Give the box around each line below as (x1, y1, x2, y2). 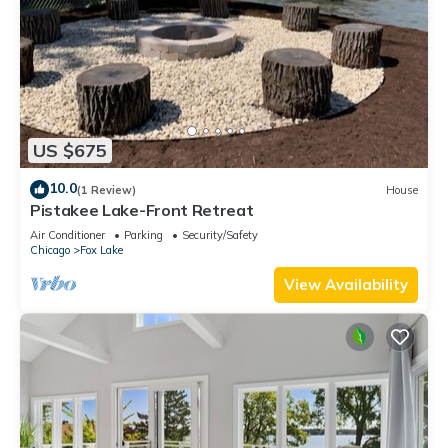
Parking (124, 228, 163, 243)
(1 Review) (77, 182, 136, 197)
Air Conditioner (30, 228, 105, 243)
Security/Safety (182, 228, 258, 243)
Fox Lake (80, 243, 123, 258)
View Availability (284, 275, 408, 295)
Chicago (30, 243, 70, 258)
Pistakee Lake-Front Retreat (30, 200, 254, 221)
